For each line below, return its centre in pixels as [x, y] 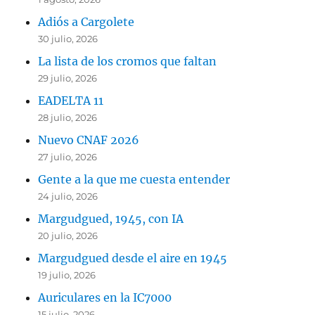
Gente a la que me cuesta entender [134, 179]
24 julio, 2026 [68, 196]
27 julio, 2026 [68, 156]
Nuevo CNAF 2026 [89, 140]
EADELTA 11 [71, 100]
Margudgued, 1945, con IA [111, 218]
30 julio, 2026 [68, 38]
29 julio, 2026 [68, 78]
